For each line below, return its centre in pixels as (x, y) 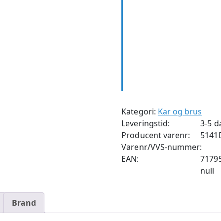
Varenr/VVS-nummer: (162, 147)
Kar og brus (180, 111)
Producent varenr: (156, 135)
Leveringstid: (146, 123)
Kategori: (140, 111)
